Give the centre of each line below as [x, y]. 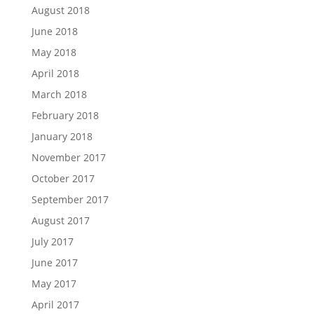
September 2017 [70, 199]
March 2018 [59, 94]
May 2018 [54, 52]
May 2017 [54, 284]
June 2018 [54, 31]
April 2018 [55, 73]
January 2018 [62, 136]
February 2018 [65, 115]
